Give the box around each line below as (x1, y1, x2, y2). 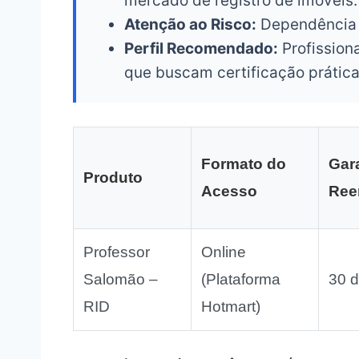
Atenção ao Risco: (123, 15, 256, 34)
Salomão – (83, 271, 158, 288)
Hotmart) (200, 298, 260, 316)
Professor (83, 244, 150, 261)
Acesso (200, 183, 257, 200)
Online (200, 244, 246, 261)
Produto (83, 169, 143, 187)
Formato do (200, 155, 286, 173)
